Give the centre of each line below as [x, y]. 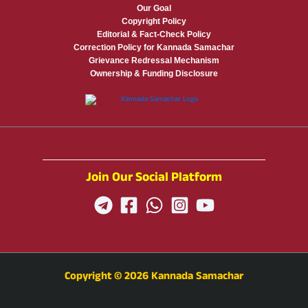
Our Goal [154, 9]
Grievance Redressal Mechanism [154, 61]
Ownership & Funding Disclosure [154, 74]
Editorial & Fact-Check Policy [154, 35]
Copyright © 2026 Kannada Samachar [154, 277]
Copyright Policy [154, 22]
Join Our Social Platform [154, 179]
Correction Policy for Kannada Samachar [154, 48]
